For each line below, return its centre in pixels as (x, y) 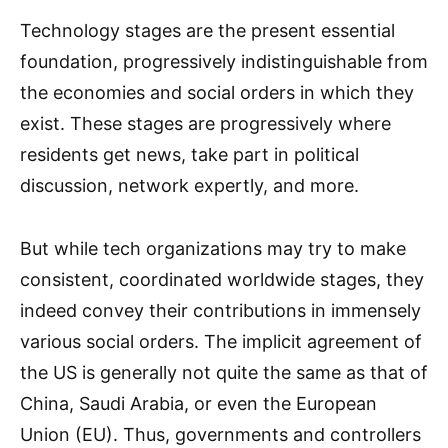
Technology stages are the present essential (207, 30)
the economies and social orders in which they (217, 92)
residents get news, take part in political (189, 154)
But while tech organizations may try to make (213, 248)
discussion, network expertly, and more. (189, 185)
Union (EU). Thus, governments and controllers (220, 434)
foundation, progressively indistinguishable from (224, 61)
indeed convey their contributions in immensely (220, 310)
